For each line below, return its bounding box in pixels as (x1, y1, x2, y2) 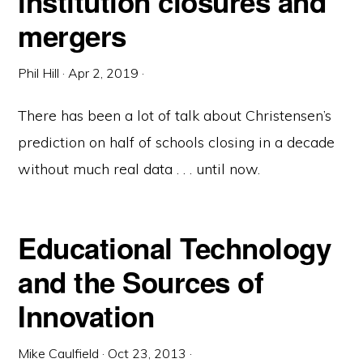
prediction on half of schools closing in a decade (18, 133, 335, 152)
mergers (18, 15, 126, 56)
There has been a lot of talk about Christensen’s (18, 106, 332, 125)
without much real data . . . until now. (18, 160, 261, 178)
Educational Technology (18, 228, 331, 268)
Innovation (18, 296, 155, 336)
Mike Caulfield (18, 345, 100, 361)
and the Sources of (18, 262, 264, 302)
